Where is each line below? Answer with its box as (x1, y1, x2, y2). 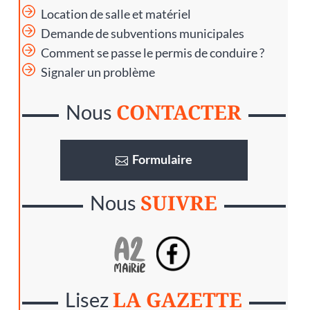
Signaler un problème (40, 64, 155, 80)
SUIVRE (140, 189, 218, 217)
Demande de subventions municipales (40, 26, 244, 41)
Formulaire (131, 152, 192, 167)
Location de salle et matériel (40, 6, 191, 21)
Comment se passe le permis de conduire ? (40, 45, 264, 60)
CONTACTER (116, 98, 242, 125)
